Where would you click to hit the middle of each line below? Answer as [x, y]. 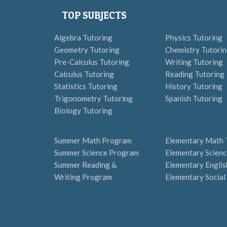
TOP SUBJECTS [94, 15]
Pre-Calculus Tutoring [92, 62]
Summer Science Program [97, 153]
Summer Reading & [85, 165]
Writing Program [83, 177]
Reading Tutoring [195, 74]
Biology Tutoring [83, 110]
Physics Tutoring [194, 37]
